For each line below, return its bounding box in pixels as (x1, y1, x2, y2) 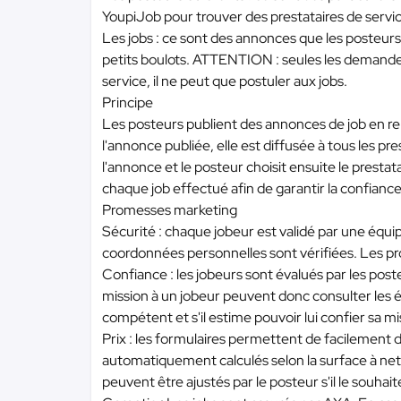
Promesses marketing (102, 200, 237, 219)
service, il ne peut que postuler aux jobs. (102, 72, 347, 90)
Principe (102, 93, 153, 112)
